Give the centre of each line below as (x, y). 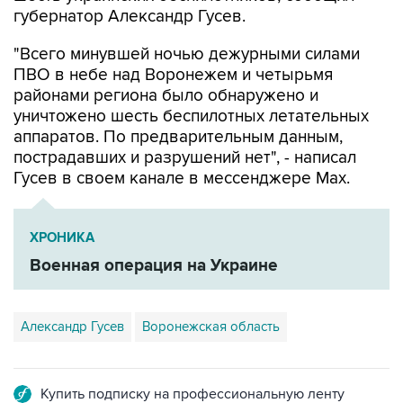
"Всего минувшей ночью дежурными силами (187, 54)
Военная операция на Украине (154, 266)
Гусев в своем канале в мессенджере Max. (182, 179)
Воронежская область (211, 327)
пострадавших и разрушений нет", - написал (185, 158)
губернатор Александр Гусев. (130, 17)
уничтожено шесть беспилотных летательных (191, 116)
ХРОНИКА (62, 238)
